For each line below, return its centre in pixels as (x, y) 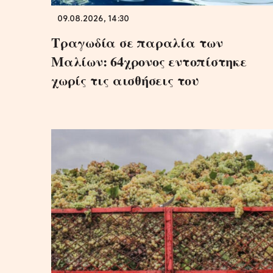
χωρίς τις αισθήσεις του (125, 80)
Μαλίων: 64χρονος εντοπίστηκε (149, 61)
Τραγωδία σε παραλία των (137, 42)
